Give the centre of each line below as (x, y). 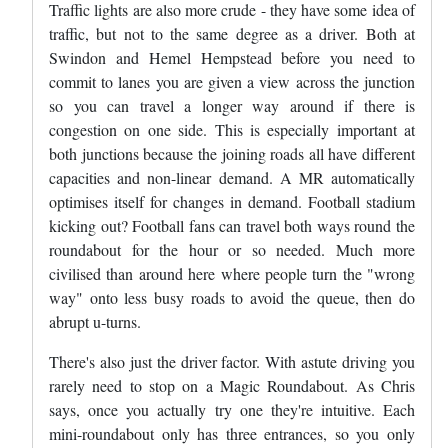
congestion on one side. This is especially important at (232, 130)
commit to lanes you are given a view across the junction (232, 82)
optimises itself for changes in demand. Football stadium (232, 202)
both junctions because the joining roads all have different (232, 154)
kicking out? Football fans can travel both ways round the (232, 226)
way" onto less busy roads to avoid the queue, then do (232, 298)
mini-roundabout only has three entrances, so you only (232, 434)
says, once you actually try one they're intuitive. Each (232, 410)
